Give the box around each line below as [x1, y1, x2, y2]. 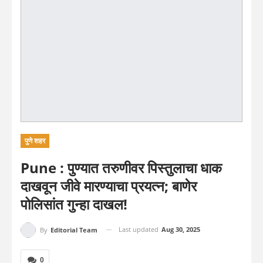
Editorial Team [50, 225, 97, 234]
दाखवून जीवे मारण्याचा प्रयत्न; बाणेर [21, 176, 197, 195]
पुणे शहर [25, 136, 45, 145]
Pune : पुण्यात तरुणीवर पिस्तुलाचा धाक [21, 157, 222, 177]
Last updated [119, 224, 160, 234]
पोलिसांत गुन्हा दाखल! [21, 194, 127, 214]
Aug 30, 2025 [161, 224, 200, 234]
